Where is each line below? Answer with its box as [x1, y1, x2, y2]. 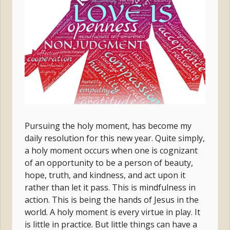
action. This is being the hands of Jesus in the [25, 194, 199, 205]
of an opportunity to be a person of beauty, [25, 157, 194, 168]
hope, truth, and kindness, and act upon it [25, 169, 186, 181]
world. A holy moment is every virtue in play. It [25, 206, 201, 218]
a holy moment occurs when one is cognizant [25, 144, 198, 156]
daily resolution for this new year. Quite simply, [25, 132, 205, 144]
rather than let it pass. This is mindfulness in [25, 181, 196, 193]
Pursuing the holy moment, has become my [25, 120, 192, 131]
